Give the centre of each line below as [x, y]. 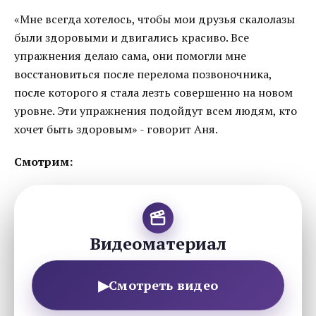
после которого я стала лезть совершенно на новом [153, 92]
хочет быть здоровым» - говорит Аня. [116, 129]
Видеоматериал [158, 243]
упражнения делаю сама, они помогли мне [130, 56]
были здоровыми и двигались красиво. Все [132, 37]
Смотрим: [43, 162]
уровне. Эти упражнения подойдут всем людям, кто [156, 111]
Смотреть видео [164, 285]
